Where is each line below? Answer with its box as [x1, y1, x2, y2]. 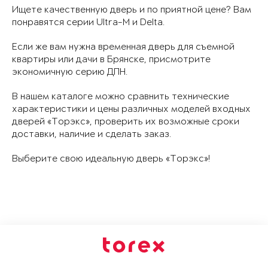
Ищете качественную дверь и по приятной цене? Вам [12, 4, 251, 15]
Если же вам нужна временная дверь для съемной [12, 41, 234, 52]
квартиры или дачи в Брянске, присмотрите [12, 54, 211, 65]
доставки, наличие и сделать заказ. [12, 129, 171, 139]
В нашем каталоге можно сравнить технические [12, 91, 229, 102]
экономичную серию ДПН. [12, 66, 127, 77]
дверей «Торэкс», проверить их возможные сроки [12, 116, 239, 127]
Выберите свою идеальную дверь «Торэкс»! [12, 153, 210, 164]
